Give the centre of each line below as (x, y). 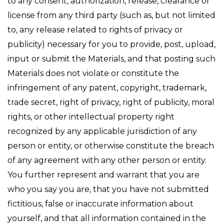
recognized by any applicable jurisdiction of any (102, 131)
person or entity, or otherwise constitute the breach (111, 146)
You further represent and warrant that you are (103, 175)
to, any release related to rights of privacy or (95, 30)
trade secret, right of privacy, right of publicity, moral (111, 102)
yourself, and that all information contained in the (107, 218)
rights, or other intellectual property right (91, 117)
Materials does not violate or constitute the (93, 73)
